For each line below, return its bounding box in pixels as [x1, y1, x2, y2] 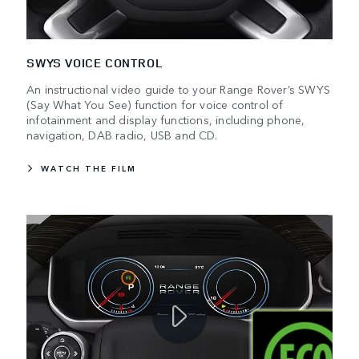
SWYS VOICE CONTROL [26, 54, 163, 72]
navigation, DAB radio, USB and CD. [26, 127, 217, 143]
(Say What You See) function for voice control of [26, 96, 284, 113]
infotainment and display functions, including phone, [26, 111, 305, 128]
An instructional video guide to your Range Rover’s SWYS [26, 81, 331, 98]
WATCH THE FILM [41, 163, 136, 175]
